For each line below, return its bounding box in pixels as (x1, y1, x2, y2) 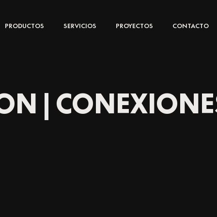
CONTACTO (172, 22, 209, 30)
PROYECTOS (115, 22, 153, 30)
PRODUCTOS (4, 22, 44, 30)
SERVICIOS (63, 22, 96, 30)
